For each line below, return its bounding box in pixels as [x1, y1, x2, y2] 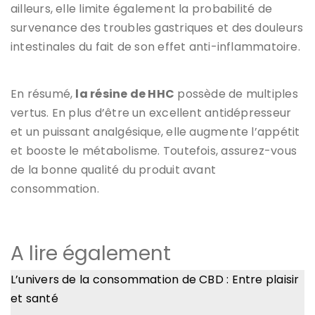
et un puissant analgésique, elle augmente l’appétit [11, 123, 300, 140]
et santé [11, 290, 58, 307]
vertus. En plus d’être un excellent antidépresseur [11, 104, 292, 121]
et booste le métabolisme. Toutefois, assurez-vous [11, 142, 297, 159]
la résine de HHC [75, 85, 175, 102]
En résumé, [11, 85, 76, 102]
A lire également [11, 239, 171, 267]
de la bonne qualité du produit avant [11, 161, 217, 178]
